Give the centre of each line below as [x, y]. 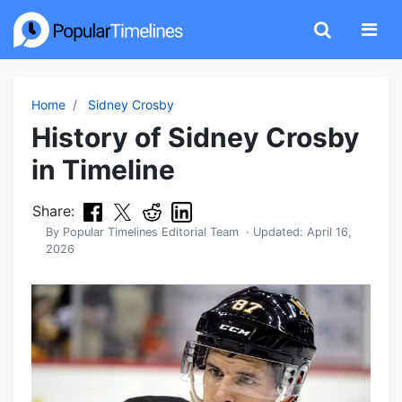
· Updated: [273, 232]
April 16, [329, 232]
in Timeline [103, 170]
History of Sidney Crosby [196, 137]
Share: [53, 211]
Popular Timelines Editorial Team [151, 232]
